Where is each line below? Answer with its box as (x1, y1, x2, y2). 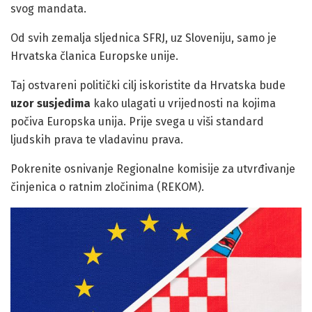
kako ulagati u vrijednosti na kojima (91, 96, 276, 110)
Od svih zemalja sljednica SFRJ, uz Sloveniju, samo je (10, 31, 276, 45)
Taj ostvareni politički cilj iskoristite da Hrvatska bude (10, 78, 286, 92)
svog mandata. (10, 1, 86, 15)
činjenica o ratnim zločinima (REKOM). (10, 180, 204, 194)
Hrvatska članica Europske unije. (10, 49, 178, 63)
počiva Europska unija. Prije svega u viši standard (10, 114, 264, 128)
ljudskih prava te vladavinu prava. (10, 132, 183, 146)
